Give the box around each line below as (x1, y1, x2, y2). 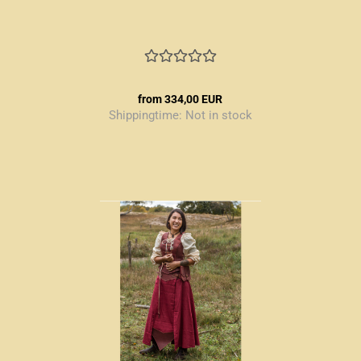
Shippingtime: (108, 108, 185, 122)
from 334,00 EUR (138, 93, 222, 106)
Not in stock (185, 108, 252, 122)
